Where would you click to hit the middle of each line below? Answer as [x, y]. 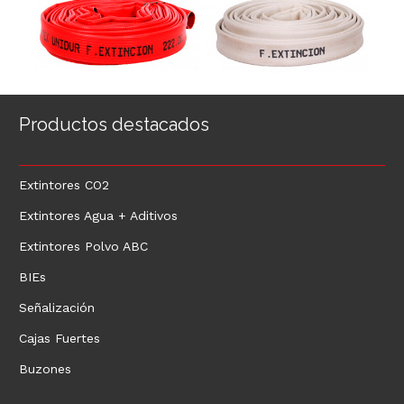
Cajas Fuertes [60, 338]
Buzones [45, 368]
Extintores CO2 [64, 184]
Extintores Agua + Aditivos [98, 215]
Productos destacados [114, 124]
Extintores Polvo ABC [83, 246]
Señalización [57, 307]
